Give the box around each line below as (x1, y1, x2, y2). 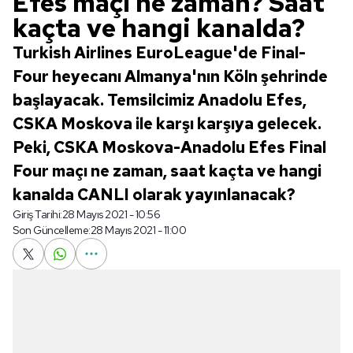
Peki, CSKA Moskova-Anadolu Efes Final (13, 137, 326, 158)
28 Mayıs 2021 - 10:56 (61, 207, 160, 221)
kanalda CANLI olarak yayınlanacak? (13, 184, 295, 205)
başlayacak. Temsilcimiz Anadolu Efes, (13, 90, 307, 110)
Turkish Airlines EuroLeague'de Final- (13, 43, 306, 63)
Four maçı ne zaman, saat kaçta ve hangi (13, 161, 321, 181)
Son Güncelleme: (13, 223, 91, 237)
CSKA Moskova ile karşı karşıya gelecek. (13, 113, 321, 134)
